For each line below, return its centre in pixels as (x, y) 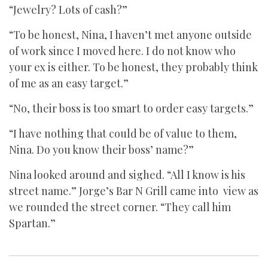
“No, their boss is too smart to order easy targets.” (131, 108)
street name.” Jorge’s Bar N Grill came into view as (134, 191)
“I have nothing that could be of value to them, (123, 133)
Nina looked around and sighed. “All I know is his (127, 175)
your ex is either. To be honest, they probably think (133, 67)
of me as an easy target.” (69, 83)
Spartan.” (32, 223)
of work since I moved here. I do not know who (122, 51)
